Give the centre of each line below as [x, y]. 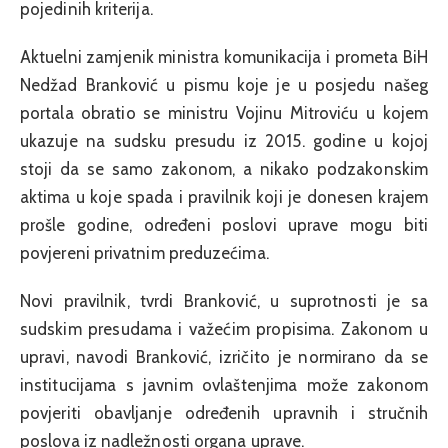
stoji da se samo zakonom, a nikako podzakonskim [224, 169]
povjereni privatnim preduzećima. [144, 253]
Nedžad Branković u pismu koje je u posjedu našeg [224, 85]
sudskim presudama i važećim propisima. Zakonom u [224, 329]
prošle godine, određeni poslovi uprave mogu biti [224, 225]
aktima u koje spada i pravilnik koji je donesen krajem [224, 197]
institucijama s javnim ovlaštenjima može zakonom [224, 385]
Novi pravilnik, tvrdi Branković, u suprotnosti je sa [224, 301]
